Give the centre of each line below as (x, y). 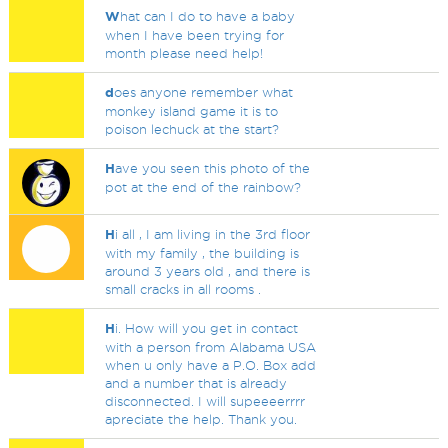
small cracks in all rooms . (183, 289)
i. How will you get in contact (207, 328)
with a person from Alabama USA (211, 347)
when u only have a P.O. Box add (211, 365)
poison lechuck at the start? (192, 129)
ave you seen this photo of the (213, 168)
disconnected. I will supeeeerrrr (205, 401)
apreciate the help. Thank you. (201, 419)
